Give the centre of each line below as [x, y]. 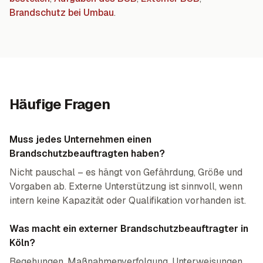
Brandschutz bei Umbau [62, 13]
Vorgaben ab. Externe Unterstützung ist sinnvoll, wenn [126, 186]
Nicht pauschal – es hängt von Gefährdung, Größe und [126, 172]
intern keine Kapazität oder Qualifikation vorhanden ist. [128, 200]
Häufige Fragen [60, 104]
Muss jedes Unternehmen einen [80, 139]
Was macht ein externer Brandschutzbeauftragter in [129, 229]
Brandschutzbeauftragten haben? [87, 154]
